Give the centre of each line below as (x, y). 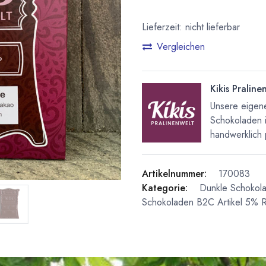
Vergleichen (181, 46)
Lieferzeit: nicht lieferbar (191, 27)
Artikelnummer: (174, 173)
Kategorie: (165, 188)
